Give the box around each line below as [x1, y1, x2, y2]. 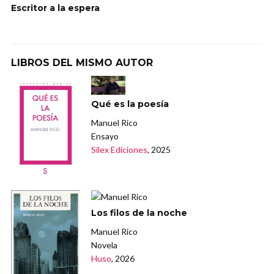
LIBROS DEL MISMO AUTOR [11, 56, 153, 68]
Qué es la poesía [91, 98, 169, 110]
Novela [91, 239, 118, 250]
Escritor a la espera [11, 2, 100, 13]
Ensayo [91, 131, 119, 142]
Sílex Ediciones [91, 144, 148, 155]
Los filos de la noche [91, 207, 188, 218]
